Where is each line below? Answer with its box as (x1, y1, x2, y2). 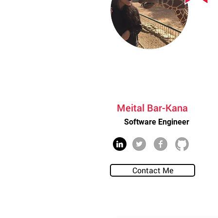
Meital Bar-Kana (116, 101, 188, 114)
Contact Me (132, 165, 173, 175)
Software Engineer (124, 117, 189, 127)
